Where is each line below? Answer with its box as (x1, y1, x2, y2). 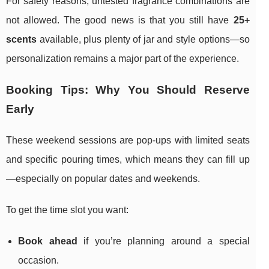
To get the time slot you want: (6, 205, 128, 216)
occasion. (18, 255, 59, 266)
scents (6, 34, 37, 45)
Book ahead (18, 236, 77, 247)
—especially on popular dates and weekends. (6, 174, 200, 184)
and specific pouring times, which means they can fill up (6, 154, 250, 165)
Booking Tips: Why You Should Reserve (6, 83, 250, 97)
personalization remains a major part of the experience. (6, 53, 239, 64)
